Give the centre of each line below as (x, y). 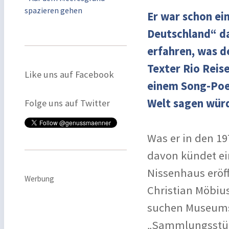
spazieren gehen (53, 10)
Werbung (39, 179)
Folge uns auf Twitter (67, 103)
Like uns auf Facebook (69, 74)
